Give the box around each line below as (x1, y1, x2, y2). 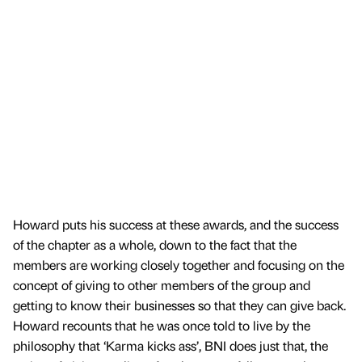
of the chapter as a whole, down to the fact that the (13, 235, 297, 253)
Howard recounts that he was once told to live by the (13, 316, 310, 334)
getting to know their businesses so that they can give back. (13, 296, 346, 314)
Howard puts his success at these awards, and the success (13, 215, 339, 233)
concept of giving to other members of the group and (13, 276, 310, 293)
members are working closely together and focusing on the (13, 255, 344, 273)
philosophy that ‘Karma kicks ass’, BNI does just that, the (13, 336, 328, 354)
